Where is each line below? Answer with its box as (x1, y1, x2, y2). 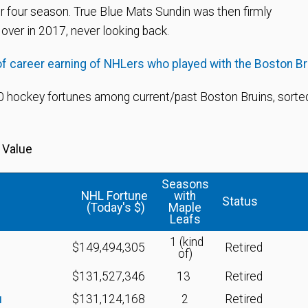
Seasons (161, 177, 209, 191)
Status (222, 195, 258, 208)
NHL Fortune (81, 189, 148, 203)
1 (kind (166, 235, 203, 249)
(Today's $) (87, 201, 148, 214)
